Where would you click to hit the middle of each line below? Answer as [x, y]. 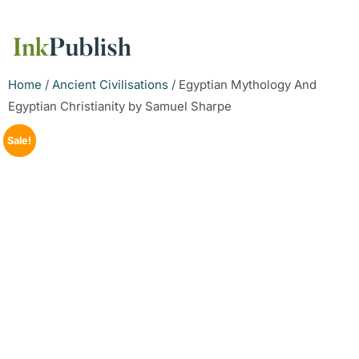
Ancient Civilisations [110, 85]
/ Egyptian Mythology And [242, 85]
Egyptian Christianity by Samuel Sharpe [120, 106]
